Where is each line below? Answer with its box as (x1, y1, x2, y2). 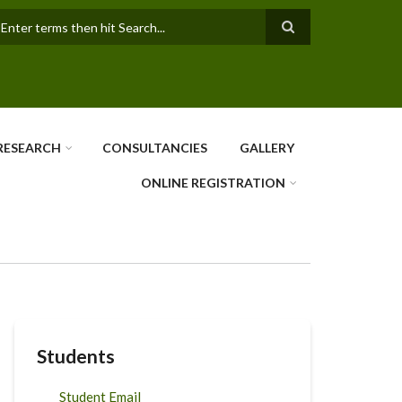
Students (37, 345, 115, 367)
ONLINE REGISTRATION (141, 175, 285, 190)
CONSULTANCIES (102, 140, 207, 155)
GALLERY (240, 140, 294, 155)
